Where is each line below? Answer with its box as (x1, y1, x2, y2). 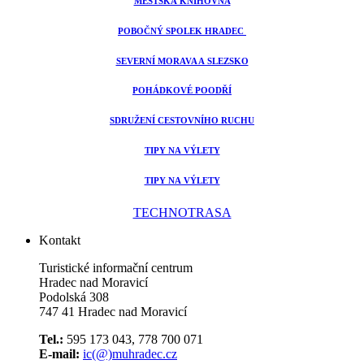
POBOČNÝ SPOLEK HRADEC (118, 25, 246, 36)
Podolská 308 (39, 290, 109, 305)
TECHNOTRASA (132, 206, 232, 220)
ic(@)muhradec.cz (83, 347, 177, 362)
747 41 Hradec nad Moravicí (39, 305, 187, 319)
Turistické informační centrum (39, 261, 193, 275)
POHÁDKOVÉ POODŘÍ (132, 85, 232, 96)
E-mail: (39, 347, 80, 362)
